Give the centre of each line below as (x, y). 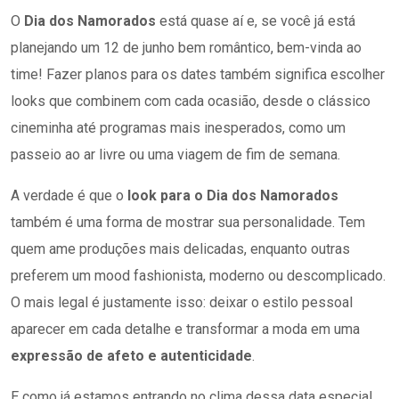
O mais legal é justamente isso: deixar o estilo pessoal (182, 302)
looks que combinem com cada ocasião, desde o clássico (191, 101)
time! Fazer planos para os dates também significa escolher (198, 74)
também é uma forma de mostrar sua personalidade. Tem (188, 222)
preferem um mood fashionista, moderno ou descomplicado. (198, 276)
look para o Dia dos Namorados (233, 195)
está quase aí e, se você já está (256, 21)
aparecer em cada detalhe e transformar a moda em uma (185, 329)
